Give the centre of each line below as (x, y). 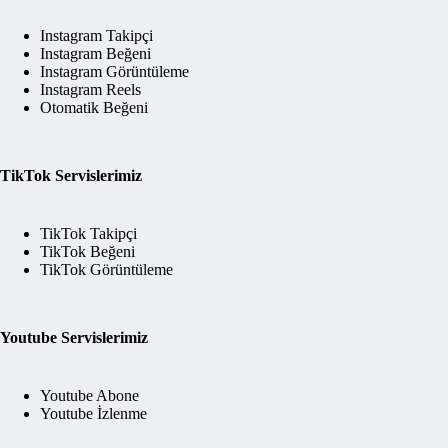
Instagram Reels (90, 89)
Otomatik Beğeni (94, 107)
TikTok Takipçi (88, 233)
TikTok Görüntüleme (106, 269)
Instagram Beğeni (95, 53)
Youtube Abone (89, 395)
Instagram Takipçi (96, 35)
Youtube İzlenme (93, 413)
